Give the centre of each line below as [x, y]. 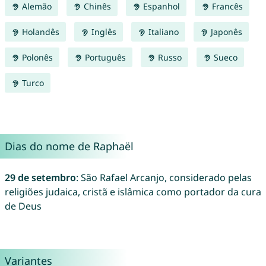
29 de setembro [40, 178]
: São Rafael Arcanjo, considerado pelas [164, 178]
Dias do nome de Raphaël [69, 146]
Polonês [36, 58]
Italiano [162, 32]
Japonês [225, 32]
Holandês [39, 32]
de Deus [23, 206]
